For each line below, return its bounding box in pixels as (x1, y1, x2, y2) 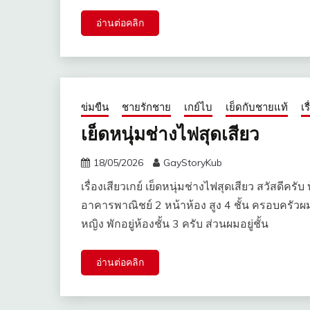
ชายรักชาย (122, 100, 171, 114)
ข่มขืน (81, 100, 109, 114)
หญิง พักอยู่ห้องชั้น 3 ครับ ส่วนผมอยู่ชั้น (81, 217, 268, 231)
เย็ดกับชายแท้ (226, 100, 288, 114)
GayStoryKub (163, 156, 222, 170)
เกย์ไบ (184, 100, 212, 114)
